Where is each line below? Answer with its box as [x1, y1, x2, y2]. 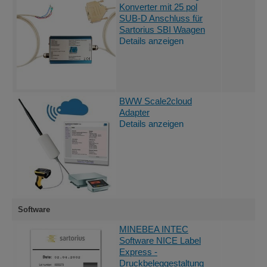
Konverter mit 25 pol [119, 2, 197, 12]
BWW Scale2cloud [119, 96, 192, 106]
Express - [119, 247, 157, 257]
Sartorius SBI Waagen [119, 24, 205, 35]
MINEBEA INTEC [119, 224, 188, 234]
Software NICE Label [119, 235, 201, 246]
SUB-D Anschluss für [119, 13, 203, 23]
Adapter [119, 107, 150, 117]
